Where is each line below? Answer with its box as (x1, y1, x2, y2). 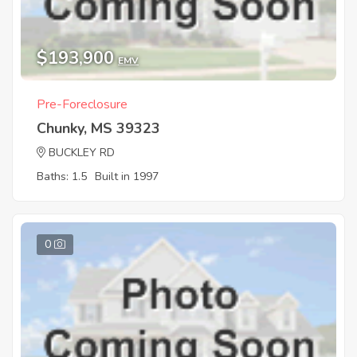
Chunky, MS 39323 (37, 118, 160, 138)
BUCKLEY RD (49, 144, 115, 160)
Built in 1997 (95, 168, 159, 184)
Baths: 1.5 (37, 168, 87, 184)
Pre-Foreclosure (37, 95, 127, 113)
